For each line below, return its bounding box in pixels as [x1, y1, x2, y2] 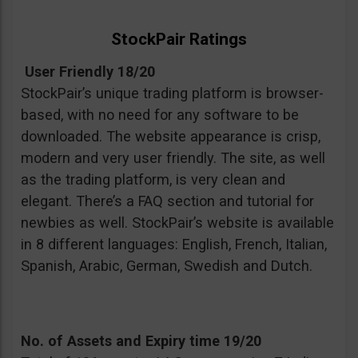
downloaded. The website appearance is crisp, [21, 128, 320, 145]
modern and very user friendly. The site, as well [21, 149, 325, 167]
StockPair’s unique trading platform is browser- [21, 85, 324, 102]
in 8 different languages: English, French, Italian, [21, 236, 327, 253]
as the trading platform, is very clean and [21, 171, 285, 189]
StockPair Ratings [111, 30, 247, 50]
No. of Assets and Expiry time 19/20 [21, 332, 261, 350]
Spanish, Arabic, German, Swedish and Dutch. [21, 257, 312, 275]
